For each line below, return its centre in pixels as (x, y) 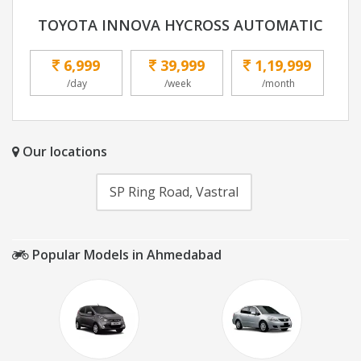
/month (278, 84)
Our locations (63, 152)
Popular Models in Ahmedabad (125, 255)
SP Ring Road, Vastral (174, 192)
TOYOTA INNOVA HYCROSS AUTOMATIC (180, 25)
